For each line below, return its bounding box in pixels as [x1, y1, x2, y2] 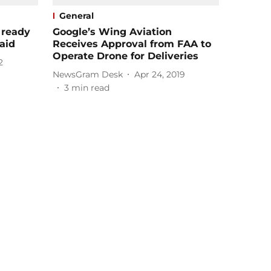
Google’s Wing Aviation [53, 26, 172, 38]
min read [71, 82, 109, 94]
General [59, 10, 94, 22]
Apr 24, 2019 [134, 68, 185, 80]
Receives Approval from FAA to [53, 38, 211, 50]
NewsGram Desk [53, 68, 123, 80]
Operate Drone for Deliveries [53, 50, 198, 62]
